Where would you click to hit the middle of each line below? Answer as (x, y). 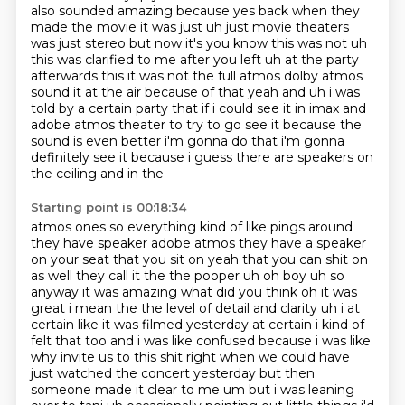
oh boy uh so (303, 276)
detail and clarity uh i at (287, 308)
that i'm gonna (297, 141)
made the (63, 27)
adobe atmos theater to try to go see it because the (196, 125)
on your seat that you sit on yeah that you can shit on (199, 259)
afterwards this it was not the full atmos (157, 76)
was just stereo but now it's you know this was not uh (198, 43)
